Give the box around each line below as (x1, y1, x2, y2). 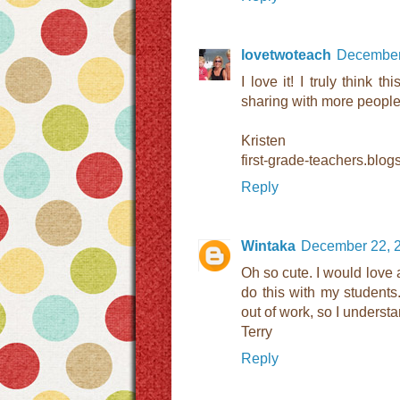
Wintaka (241, 238, 296, 254)
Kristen (241, 133, 286, 149)
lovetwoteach (241, 47, 331, 63)
